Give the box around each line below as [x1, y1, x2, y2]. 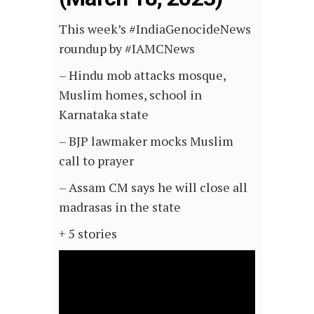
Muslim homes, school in [59, 86, 202, 103]
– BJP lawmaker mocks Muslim [59, 132, 233, 149]
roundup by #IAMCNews [59, 40, 195, 57]
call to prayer [59, 152, 134, 169]
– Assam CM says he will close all [59, 179, 247, 196]
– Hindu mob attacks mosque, [59, 67, 226, 83]
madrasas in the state [59, 198, 181, 215]
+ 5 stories [59, 225, 117, 242]
